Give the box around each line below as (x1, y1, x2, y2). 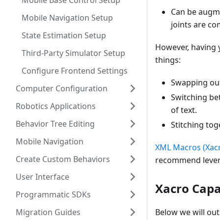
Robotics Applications (16, 101, 96, 111)
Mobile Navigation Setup (22, 12, 113, 23)
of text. (171, 105, 197, 116)
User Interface (16, 171, 69, 182)
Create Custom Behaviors (16, 154, 110, 165)
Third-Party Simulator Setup (22, 48, 125, 58)
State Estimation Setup (22, 30, 106, 41)
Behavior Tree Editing (16, 118, 95, 129)
